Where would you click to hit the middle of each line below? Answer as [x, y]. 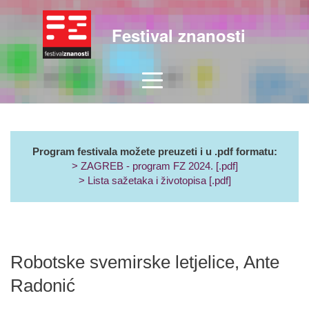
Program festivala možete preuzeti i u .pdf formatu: [154, 152]
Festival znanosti [178, 35]
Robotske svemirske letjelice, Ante [145, 262]
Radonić [43, 286]
